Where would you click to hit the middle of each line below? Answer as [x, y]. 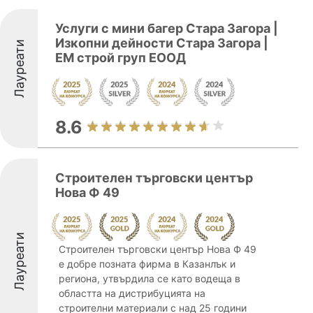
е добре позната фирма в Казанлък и [147, 264]
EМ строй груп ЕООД [121, 58]
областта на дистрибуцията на [132, 293]
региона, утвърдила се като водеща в [150, 278]
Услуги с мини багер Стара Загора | [167, 28]
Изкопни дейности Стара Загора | [162, 43]
